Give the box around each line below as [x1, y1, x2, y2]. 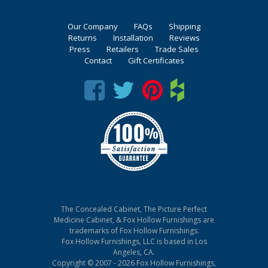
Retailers [106, 44, 139, 55]
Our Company [68, 21, 118, 32]
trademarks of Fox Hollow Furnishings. [69, 226, 199, 236]
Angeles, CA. [113, 247, 155, 258]
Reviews [169, 32, 200, 44]
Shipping [169, 21, 200, 32]
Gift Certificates [127, 55, 184, 66]
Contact [84, 55, 112, 66]
